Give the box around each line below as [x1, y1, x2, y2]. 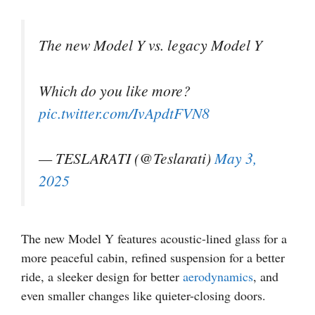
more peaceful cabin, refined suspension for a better [21, 248, 285, 266]
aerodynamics [183, 267, 253, 285]
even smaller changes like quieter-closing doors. [21, 286, 266, 304]
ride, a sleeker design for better [21, 267, 183, 285]
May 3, [214, 148, 257, 169]
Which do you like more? [39, 79, 191, 101]
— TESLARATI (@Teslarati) [39, 148, 214, 169]
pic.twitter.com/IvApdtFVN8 [39, 102, 210, 123]
